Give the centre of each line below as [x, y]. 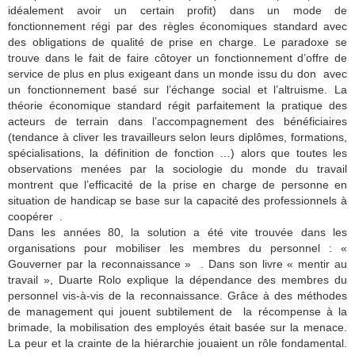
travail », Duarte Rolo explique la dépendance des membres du [177, 280]
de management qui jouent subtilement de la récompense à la [177, 312]
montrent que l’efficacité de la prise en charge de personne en [177, 185]
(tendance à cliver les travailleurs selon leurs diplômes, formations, [177, 137]
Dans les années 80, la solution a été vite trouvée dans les [177, 233]
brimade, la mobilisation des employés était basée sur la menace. [177, 328]
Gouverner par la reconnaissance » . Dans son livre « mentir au [177, 264]
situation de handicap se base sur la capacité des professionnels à [177, 201]
